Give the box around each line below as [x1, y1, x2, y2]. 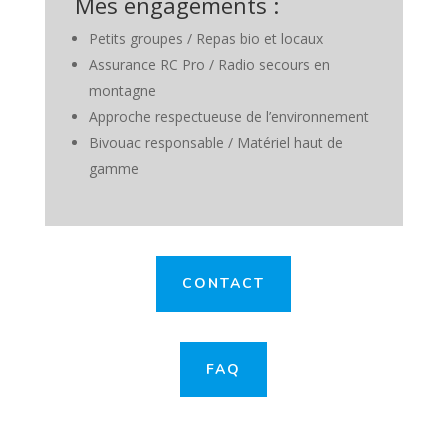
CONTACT [182, 274, 266, 294]
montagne [88, 81, 156, 101]
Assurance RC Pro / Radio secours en [88, 55, 330, 75]
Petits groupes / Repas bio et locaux [88, 29, 323, 49]
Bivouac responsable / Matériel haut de [88, 133, 343, 153]
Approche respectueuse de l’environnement [88, 107, 369, 127]
